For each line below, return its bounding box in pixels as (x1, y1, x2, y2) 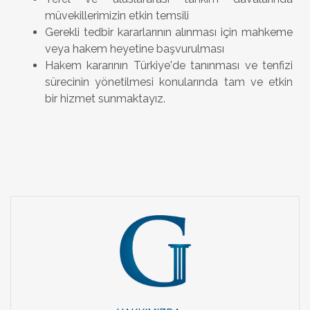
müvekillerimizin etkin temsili (45, 8, 189, 22)
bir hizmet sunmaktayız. (45, 91, 165, 105)
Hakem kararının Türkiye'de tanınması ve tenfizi (45, 58, 293, 72)
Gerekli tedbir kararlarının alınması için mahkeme (45, 25, 293, 39)
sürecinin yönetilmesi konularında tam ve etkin (45, 75, 293, 89)
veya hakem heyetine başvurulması (45, 42, 224, 55)
